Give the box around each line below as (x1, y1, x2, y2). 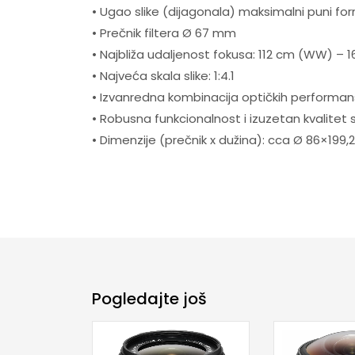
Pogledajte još (91, 287, 207, 310)
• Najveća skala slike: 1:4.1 (91, 67, 235, 84)
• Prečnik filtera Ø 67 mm (91, 24, 236, 41)
